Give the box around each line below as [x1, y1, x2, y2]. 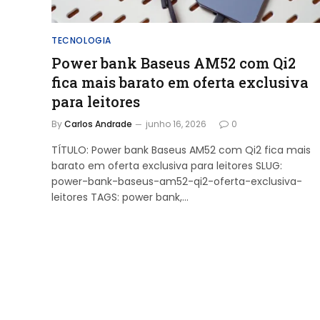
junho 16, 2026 [146, 117, 206, 130]
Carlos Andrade [64, 117, 132, 130]
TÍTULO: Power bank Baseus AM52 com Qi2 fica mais [51, 142, 311, 157]
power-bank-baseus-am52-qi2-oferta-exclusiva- [51, 174, 302, 189]
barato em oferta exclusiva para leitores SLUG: [51, 158, 282, 173]
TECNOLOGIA [51, 34, 111, 46]
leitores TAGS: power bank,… [51, 189, 189, 204]
